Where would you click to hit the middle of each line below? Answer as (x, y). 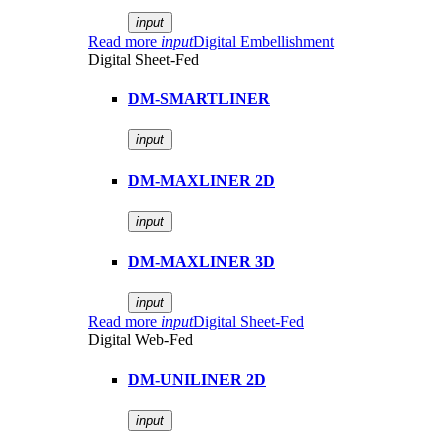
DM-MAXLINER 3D (201, 262)
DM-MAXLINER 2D (201, 180)
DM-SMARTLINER (199, 99)
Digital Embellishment (263, 41)
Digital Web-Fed (140, 340)
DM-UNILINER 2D (197, 379)
